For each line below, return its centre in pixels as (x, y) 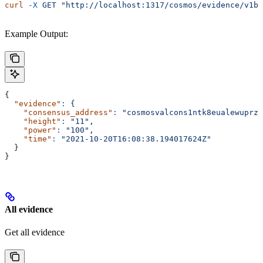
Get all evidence (35, 232)
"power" (31, 130)
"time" (28, 139)
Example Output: (36, 33)
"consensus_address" (59, 112)
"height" (33, 121)
